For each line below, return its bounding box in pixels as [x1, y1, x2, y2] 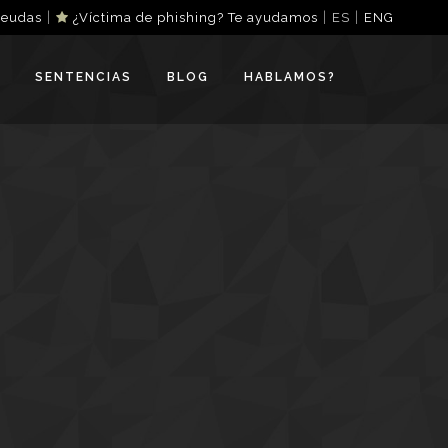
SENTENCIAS [35, 70, 132, 84]
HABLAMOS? [244, 70, 336, 84]
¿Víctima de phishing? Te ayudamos [69, 10, 319, 25]
